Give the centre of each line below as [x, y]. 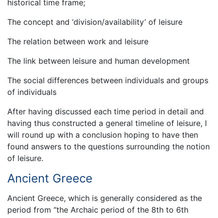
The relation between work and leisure [78, 41]
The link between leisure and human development [99, 61]
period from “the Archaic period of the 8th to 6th [98, 210]
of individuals [32, 92]
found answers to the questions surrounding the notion [109, 146]
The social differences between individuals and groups [108, 80]
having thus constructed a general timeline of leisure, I [107, 123]
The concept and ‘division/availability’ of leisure [95, 22]
